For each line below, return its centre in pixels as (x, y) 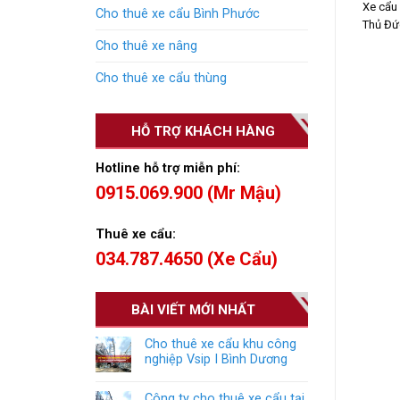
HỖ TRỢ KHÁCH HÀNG (203, 131)
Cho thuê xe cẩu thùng (161, 79)
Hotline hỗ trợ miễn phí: (170, 168)
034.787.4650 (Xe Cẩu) (187, 258)
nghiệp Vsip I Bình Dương (216, 360)
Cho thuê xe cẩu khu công (221, 345)
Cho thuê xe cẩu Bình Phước (178, 14)
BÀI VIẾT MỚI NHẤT (193, 310)
